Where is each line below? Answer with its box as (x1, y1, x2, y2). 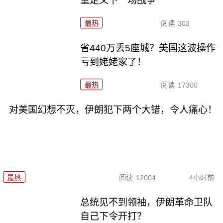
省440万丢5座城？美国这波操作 (80, 43, 216, 54)
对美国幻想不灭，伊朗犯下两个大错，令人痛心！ (8, 105, 217, 115)
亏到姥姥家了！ (80, 57, 147, 68)
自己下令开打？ (80, 211, 147, 222)
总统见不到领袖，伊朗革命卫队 (80, 197, 213, 208)
